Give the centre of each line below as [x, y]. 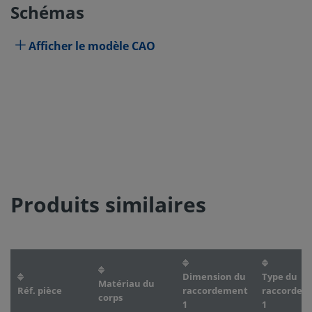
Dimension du [214, 277]
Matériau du [126, 284]
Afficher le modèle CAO [92, 47]
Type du [280, 277]
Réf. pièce [40, 291]
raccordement [215, 291]
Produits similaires [108, 205]
